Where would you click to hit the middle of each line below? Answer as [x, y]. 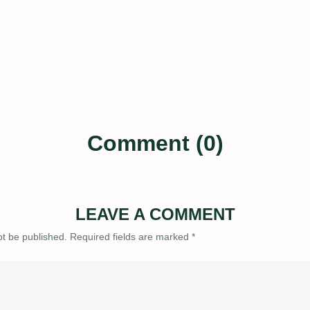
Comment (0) [155, 143]
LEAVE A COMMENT [155, 214]
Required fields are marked [129, 236]
